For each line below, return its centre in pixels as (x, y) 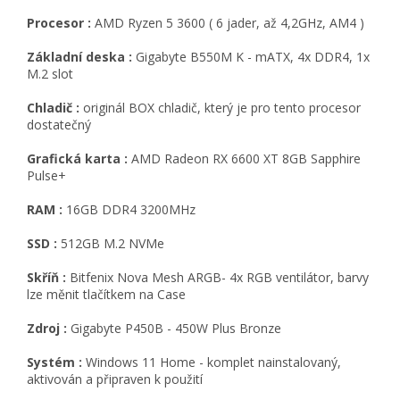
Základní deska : (81, 57)
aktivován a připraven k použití (115, 379)
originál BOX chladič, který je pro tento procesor (220, 108)
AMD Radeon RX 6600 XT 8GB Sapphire (244, 159)
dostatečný (59, 125)
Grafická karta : (77, 159)
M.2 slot (50, 74)
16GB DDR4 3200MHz (131, 210)
